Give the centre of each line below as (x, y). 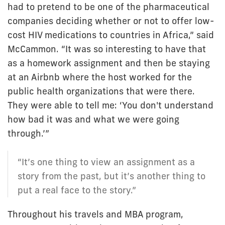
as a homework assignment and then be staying (109, 63)
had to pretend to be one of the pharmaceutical (108, 7)
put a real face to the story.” (77, 190)
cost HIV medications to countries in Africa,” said (111, 35)
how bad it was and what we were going (93, 120)
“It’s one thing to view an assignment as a (106, 162)
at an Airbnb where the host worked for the (100, 77)
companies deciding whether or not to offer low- (111, 21)
